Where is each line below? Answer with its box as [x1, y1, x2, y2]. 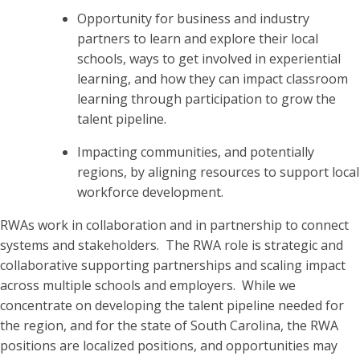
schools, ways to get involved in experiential [77, 50, 341, 68]
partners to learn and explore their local [77, 30, 318, 48]
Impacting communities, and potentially [77, 143, 314, 162]
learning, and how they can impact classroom [77, 70, 348, 88]
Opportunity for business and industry [77, 10, 309, 28]
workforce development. [77, 183, 227, 202]
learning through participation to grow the [77, 90, 336, 108]
